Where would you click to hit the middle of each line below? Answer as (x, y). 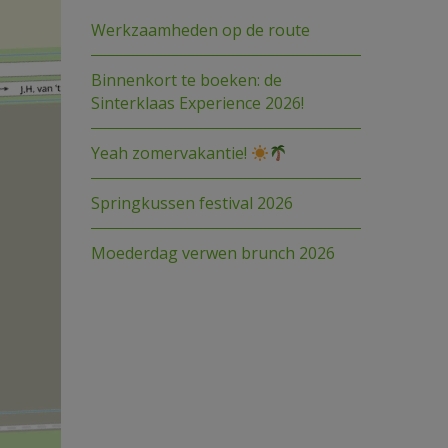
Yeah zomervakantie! (170, 153)
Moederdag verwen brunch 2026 (212, 253)
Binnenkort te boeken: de (186, 80)
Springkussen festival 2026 (191, 203)
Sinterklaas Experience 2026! (197, 103)
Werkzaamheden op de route (200, 30)
